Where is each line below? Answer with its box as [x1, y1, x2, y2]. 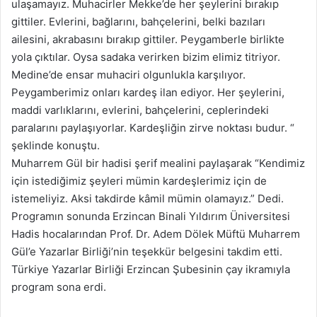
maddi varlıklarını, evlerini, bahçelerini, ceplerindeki [11, 103, 269, 117]
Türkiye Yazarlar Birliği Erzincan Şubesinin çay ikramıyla [11, 262, 290, 276]
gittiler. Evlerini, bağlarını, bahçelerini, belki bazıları [11, 14, 265, 28]
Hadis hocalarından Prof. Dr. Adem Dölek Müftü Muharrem [11, 226, 300, 241]
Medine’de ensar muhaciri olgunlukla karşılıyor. [11, 67, 246, 81]
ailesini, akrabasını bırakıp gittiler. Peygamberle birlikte [11, 32, 284, 46]
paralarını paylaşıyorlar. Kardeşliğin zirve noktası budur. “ [11, 120, 294, 134]
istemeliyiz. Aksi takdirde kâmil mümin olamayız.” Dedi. [11, 191, 284, 205]
